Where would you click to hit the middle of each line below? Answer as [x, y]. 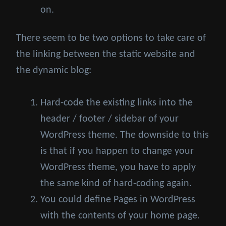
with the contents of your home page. [120, 216]
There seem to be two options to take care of [111, 39]
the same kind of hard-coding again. [116, 184]
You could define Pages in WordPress [118, 200]
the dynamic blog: [54, 71]
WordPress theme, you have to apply [118, 168]
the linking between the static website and [106, 55]
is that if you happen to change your [117, 152]
